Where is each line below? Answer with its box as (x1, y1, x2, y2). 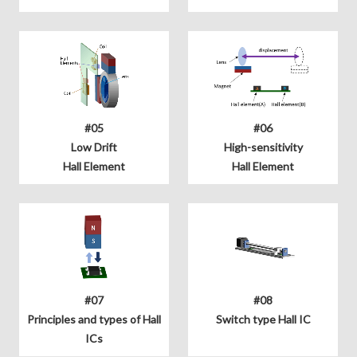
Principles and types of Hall (27, 312, 161, 326)
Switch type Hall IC (215, 312, 311, 326)
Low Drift (71, 140, 117, 154)
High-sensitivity (223, 140, 303, 154)
